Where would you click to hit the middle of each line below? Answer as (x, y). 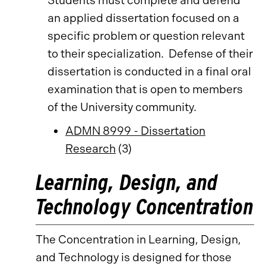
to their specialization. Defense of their (150, 54)
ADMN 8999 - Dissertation (135, 131)
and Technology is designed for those (134, 257)
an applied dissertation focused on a (143, 18)
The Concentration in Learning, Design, (138, 240)
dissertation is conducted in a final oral (149, 72)
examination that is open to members (145, 89)
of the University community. (122, 107)
